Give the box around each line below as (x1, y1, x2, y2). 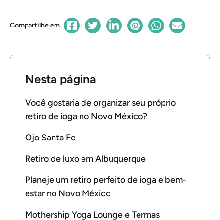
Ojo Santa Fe (25, 132, 76, 143)
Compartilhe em (10, 21, 60, 29)
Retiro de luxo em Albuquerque (25, 153, 146, 164)
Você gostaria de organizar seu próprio (25, 97, 176, 108)
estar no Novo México (25, 188, 110, 199)
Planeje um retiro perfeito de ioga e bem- (25, 174, 186, 185)
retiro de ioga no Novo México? (25, 111, 147, 122)
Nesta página (25, 72, 96, 86)
